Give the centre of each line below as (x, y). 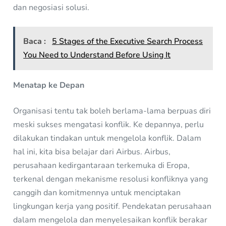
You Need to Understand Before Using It (97, 55)
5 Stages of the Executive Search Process (128, 42)
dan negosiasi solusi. (51, 8)
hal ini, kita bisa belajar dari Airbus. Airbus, (92, 152)
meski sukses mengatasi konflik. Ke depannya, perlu (109, 124)
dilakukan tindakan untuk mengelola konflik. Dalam (107, 138)
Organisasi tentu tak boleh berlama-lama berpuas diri (112, 111)
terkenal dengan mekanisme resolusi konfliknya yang (111, 179)
